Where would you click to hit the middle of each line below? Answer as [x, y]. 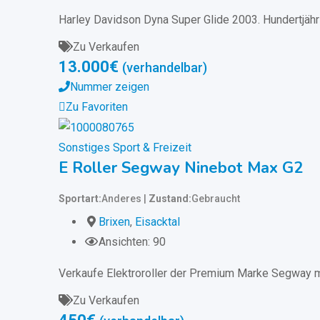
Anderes [121, 198]
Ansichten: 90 [132, 241]
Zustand [169, 198]
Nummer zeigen [110, 87]
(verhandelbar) [165, 68]
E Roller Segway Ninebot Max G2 [181, 167]
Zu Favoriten [97, 107]
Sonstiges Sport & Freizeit [125, 147]
